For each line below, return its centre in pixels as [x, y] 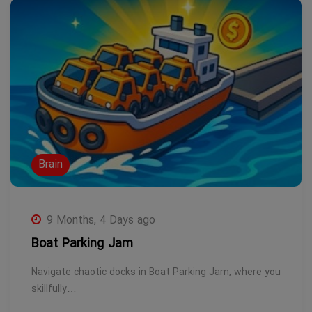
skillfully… [54, 290]
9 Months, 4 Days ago [101, 221]
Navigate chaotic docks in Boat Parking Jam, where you [156, 273]
